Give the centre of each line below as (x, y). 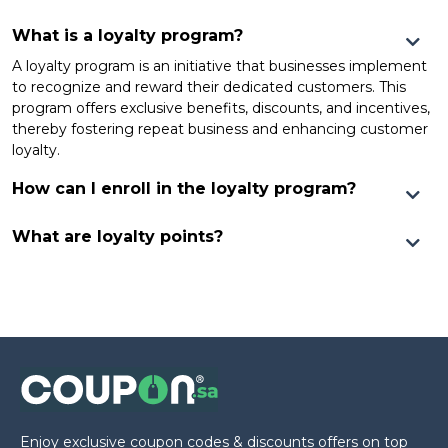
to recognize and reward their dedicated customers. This (209, 86)
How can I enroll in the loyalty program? (184, 188)
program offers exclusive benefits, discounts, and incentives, (221, 107)
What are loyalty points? (117, 236)
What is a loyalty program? (127, 35)
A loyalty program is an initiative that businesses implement (219, 65)
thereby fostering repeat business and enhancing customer (220, 128)
